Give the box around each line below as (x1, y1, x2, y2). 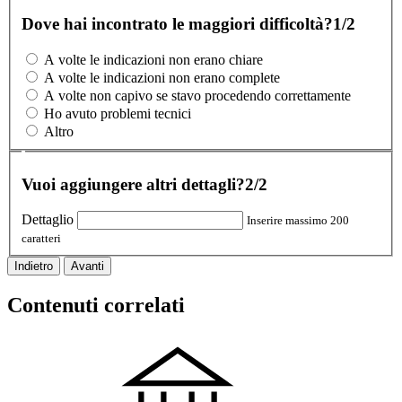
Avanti (71, 259, 104, 274)
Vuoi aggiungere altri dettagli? (22, 174, 245, 194)
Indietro (14, 259, 53, 274)
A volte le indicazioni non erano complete (44, 70, 280, 86)
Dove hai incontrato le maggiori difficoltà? (22, 13, 333, 33)
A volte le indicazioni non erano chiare (44, 52, 263, 68)
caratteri (22, 232, 61, 246)
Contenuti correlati (7, 293, 185, 318)
